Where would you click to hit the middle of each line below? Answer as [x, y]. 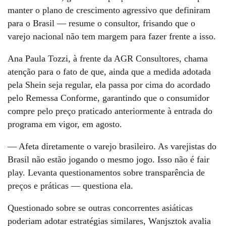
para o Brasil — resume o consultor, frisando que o [101, 23]
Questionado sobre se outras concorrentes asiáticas [100, 208]
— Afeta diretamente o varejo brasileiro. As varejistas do [112, 146]
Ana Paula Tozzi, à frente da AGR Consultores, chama [108, 58]
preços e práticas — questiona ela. [72, 185]
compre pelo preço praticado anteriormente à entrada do [110, 111]
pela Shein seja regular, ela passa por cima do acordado [109, 84]
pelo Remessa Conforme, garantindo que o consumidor [108, 98]
